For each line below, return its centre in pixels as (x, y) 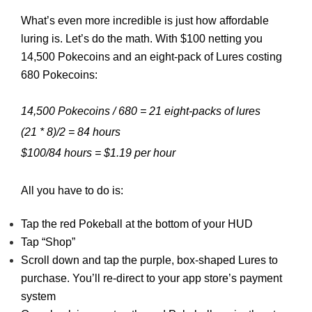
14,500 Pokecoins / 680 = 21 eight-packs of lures (141, 111)
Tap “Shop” (48, 242)
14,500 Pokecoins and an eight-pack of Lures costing (151, 57)
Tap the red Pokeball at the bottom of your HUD (137, 224)
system (38, 297)
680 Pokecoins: (59, 75)
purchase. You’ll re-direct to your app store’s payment (151, 279)
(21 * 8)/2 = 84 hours (71, 132)
